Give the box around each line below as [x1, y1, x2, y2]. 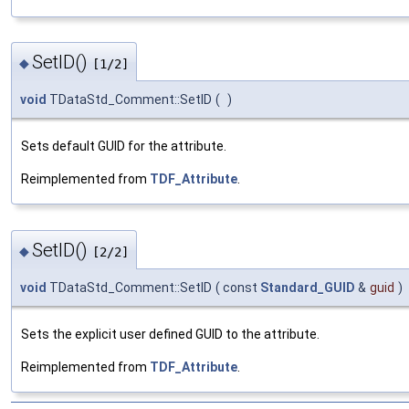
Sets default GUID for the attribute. [21, 139, 226, 154]
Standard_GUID [260, 279, 355, 295]
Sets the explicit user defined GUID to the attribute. [21, 326, 320, 341]
